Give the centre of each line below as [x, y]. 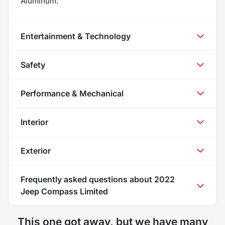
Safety [33, 65]
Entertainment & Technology [76, 36]
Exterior [36, 150]
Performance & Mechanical [72, 93]
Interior [34, 122]
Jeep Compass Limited [64, 191]
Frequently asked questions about [87, 179]
